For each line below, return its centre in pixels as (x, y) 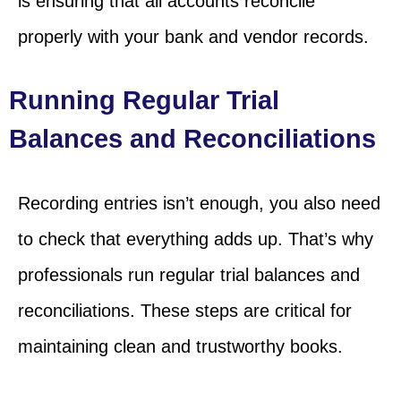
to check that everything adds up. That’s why (196, 239)
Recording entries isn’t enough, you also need (199, 204)
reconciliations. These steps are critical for (185, 311)
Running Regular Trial (144, 101)
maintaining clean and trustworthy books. (180, 347)
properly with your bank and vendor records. (193, 37)
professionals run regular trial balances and (189, 275)
